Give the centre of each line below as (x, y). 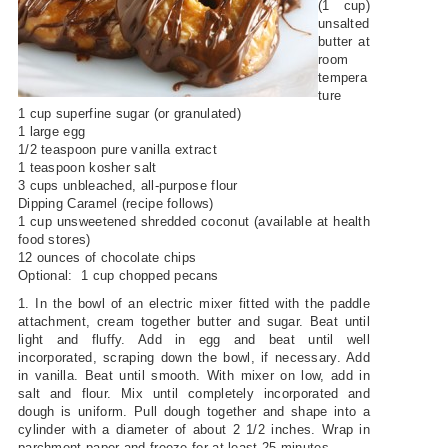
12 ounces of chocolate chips (107, 257)
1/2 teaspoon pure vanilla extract (117, 149)
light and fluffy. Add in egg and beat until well (194, 339)
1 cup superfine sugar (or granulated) (129, 113)
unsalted (343, 23)
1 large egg (51, 131)
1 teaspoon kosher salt (87, 167)
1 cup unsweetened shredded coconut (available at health (194, 221)
